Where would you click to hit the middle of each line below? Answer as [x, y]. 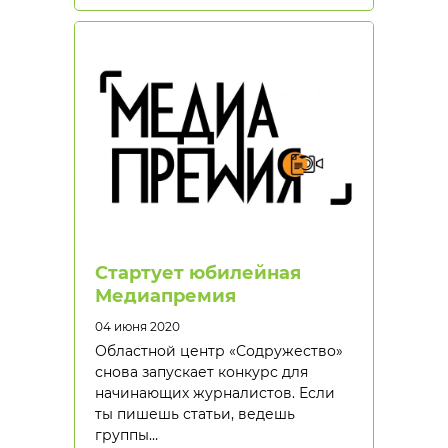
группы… [126, 435]
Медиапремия [165, 296]
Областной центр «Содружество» [219, 351]
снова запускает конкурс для [201, 372]
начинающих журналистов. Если [215, 393]
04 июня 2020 [137, 326]
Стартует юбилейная [198, 273]
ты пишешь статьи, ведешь [195, 414]
